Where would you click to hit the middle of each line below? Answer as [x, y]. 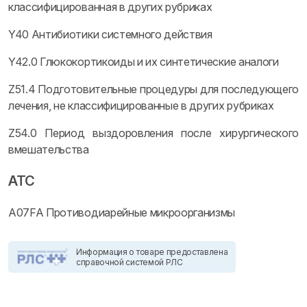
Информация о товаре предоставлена [152, 252]
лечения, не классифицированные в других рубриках [141, 106]
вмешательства [49, 149]
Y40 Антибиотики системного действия [110, 34]
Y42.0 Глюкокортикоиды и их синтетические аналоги [144, 62]
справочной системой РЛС [130, 262]
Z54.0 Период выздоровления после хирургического [153, 133]
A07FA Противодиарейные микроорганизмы [122, 212]
